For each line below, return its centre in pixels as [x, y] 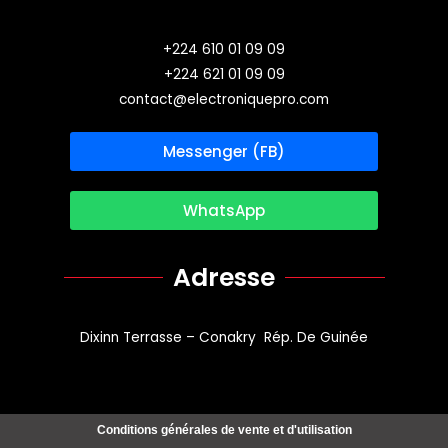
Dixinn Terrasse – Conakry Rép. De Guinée [224, 338]
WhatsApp [224, 211]
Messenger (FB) [224, 152]
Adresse [224, 278]
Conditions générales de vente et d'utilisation [224, 430]
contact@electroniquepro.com [224, 100]
